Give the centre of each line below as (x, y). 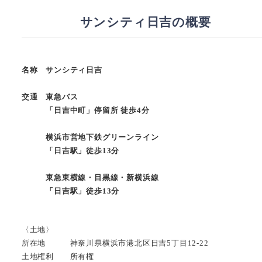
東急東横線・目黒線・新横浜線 (90, 178)
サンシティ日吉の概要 (145, 22)
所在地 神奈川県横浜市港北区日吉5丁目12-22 (115, 243)
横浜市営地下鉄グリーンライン (90, 137)
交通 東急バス (50, 97)
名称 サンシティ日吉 (62, 70)
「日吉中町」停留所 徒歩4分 (85, 111)
